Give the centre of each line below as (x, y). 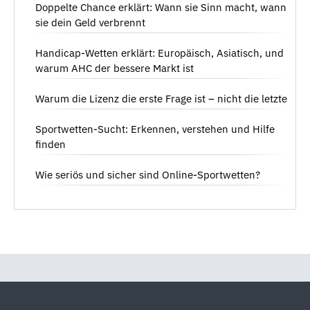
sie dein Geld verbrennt (90, 23)
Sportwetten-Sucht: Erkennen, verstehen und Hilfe (155, 129)
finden (51, 145)
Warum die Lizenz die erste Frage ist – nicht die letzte (161, 99)
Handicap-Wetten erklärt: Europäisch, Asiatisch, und (159, 53)
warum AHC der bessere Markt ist (115, 69)
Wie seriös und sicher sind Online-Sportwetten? (148, 175)
